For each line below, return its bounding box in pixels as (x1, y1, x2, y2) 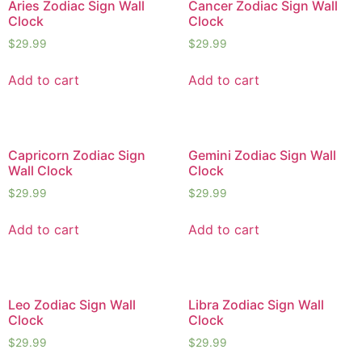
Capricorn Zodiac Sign (8, 147, 145, 164)
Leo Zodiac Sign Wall (8, 296, 136, 313)
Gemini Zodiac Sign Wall (187, 147, 336, 164)
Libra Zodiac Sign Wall (187, 296, 324, 313)
